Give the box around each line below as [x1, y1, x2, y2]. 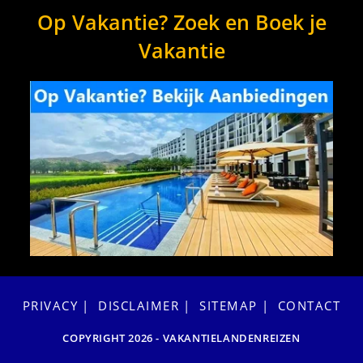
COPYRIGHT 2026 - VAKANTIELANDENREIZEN [62, 330, 301, 345]
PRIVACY [22, 297, 79, 314]
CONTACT [277, 297, 341, 314]
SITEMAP [199, 297, 258, 314]
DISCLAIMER [98, 297, 180, 314]
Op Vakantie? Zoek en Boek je [36, 8, 327, 36]
